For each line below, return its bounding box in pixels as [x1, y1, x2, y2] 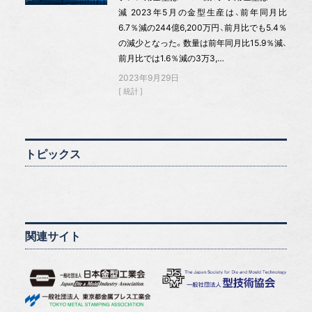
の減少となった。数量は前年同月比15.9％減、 [118, 37, 288, 48]
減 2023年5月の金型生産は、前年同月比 [118, 6, 288, 17]
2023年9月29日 [118, 72, 179, 83]
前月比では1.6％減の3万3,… [118, 52, 224, 63]
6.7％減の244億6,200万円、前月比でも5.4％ [118, 22, 288, 33]
